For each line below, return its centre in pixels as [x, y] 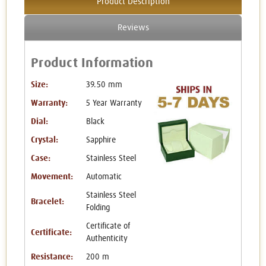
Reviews [133, 28]
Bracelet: [47, 202]
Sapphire [101, 140]
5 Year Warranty [114, 104]
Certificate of [108, 227]
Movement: [52, 177]
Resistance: [52, 257]
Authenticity [107, 239]
